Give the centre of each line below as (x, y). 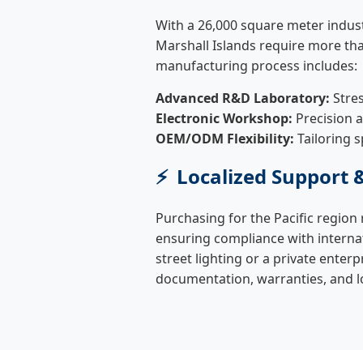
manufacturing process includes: (256, 65)
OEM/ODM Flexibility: (225, 138)
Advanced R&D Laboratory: (243, 98)
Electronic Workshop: (224, 118)
